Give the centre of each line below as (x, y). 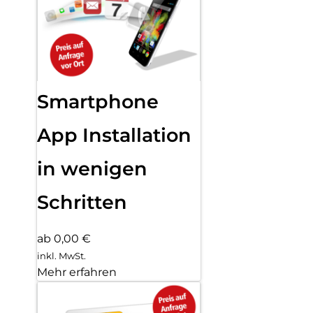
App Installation (114, 135)
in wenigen (92, 168)
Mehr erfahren (77, 272)
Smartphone (98, 101)
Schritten (82, 202)
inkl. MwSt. (61, 255)
